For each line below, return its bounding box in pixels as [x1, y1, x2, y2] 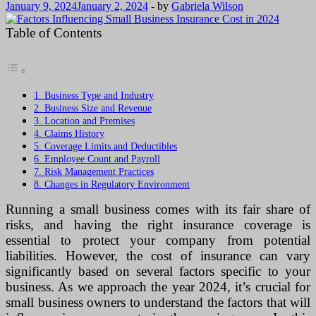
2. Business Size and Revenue [34, 102, 152, 114]
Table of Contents [6, 25, 102, 40]
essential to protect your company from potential [6, 233, 310, 248]
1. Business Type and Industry [34, 90, 154, 102]
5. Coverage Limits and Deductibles [34, 140, 177, 152]
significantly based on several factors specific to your [6, 264, 310, 279]
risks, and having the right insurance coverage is [6, 217, 310, 233]
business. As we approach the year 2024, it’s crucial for [6, 279, 310, 295]
